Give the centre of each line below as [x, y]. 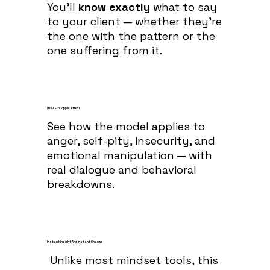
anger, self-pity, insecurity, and [131, 140]
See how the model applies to [126, 126]
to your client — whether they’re [134, 21]
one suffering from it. [104, 50]
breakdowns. [80, 184]
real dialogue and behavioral [121, 169]
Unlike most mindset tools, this [134, 260]
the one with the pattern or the [131, 36]
